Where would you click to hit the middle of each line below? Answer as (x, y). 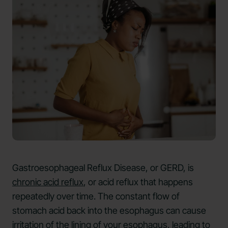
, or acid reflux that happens (138, 182)
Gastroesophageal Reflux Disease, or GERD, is (103, 168)
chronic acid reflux (48, 182)
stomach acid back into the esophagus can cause (109, 211)
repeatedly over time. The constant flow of (96, 196)
